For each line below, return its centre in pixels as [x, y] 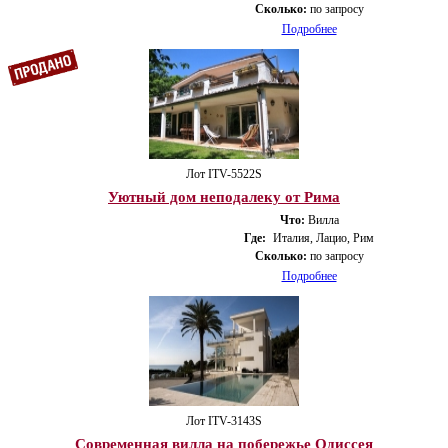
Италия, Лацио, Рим [323, 237]
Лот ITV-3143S [224, 420]
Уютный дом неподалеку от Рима [224, 196]
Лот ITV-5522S [224, 173]
